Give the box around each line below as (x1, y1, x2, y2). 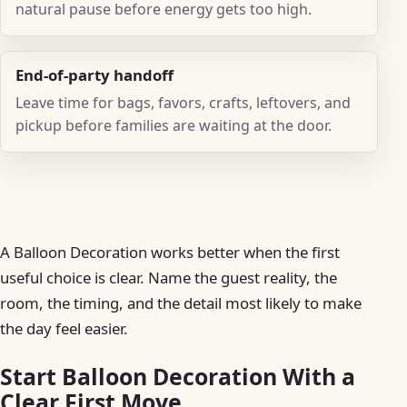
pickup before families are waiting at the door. (15, 115, 332, 136)
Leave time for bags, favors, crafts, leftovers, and (15, 93, 351, 114)
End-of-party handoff (15, 64, 174, 85)
